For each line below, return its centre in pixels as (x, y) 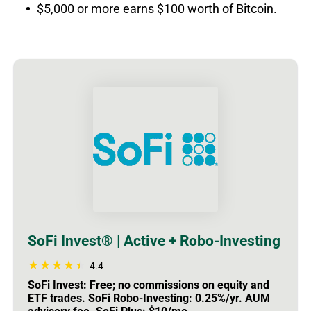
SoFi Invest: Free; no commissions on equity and (149, 285)
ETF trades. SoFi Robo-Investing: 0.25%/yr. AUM (149, 298)
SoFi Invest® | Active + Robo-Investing (154, 241)
